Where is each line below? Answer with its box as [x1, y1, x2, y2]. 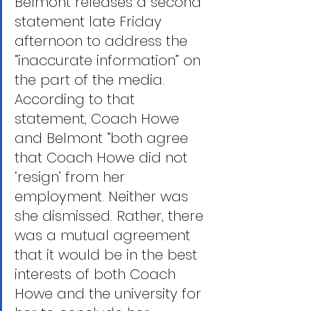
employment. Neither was [15, 187, 192, 206]
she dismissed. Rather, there [15, 206, 208, 226]
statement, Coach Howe [15, 109, 183, 128]
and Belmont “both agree [15, 128, 192, 148]
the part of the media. [15, 70, 169, 90]
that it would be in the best [15, 245, 201, 264]
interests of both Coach [15, 264, 180, 284]
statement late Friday [15, 12, 166, 31]
